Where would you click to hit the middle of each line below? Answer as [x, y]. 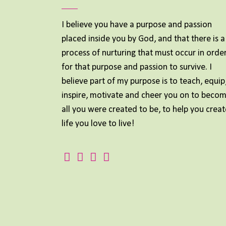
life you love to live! [98, 124]
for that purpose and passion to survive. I [137, 67]
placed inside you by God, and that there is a [143, 39]
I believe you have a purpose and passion [137, 25]
